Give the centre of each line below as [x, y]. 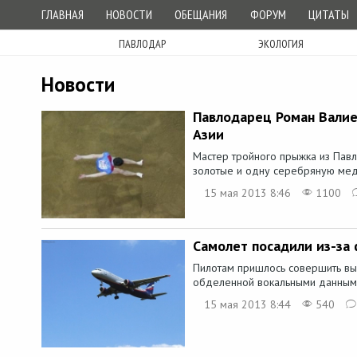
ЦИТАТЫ [328, 14]
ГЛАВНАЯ [63, 14]
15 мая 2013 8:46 [247, 193]
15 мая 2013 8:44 [247, 304]
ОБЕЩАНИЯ [201, 14]
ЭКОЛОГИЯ [281, 44]
